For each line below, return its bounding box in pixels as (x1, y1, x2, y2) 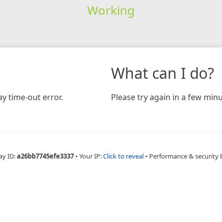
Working (87, 1, 135, 18)
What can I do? (111, 62, 214, 83)
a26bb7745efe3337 (16, 151, 74, 161)
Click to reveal (103, 151, 144, 161)
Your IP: (79, 151, 103, 161)
